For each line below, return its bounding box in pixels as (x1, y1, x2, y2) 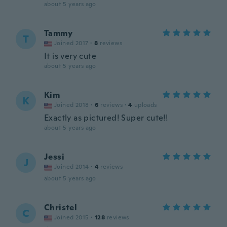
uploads (134, 101, 157, 109)
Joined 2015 (54, 213, 89, 221)
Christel (44, 202, 78, 213)
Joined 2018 (54, 101, 89, 109)
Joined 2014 (54, 163, 89, 171)
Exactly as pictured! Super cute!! (44, 112, 168, 123)
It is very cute (44, 51, 96, 61)
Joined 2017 (54, 39, 89, 47)
